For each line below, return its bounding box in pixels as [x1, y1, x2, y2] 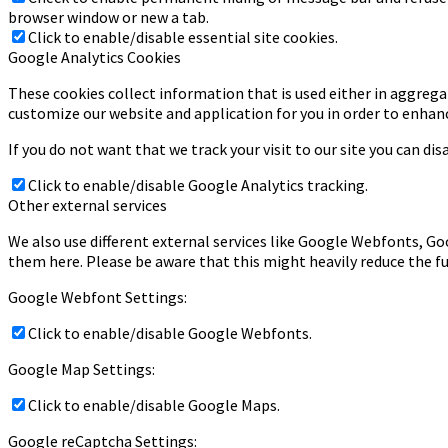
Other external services [8, 195, 167, 216]
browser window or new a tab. [8, 7, 209, 28]
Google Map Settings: [8, 359, 155, 380]
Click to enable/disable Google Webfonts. [28, 323, 312, 344]
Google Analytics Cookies [8, 47, 181, 68]
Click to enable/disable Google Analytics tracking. [28, 175, 368, 196]
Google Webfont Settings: [8, 287, 187, 308]
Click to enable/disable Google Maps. [28, 395, 280, 416]
